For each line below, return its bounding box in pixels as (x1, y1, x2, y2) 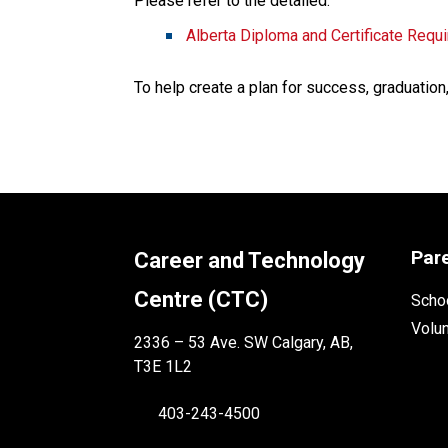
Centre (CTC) (134, 286, 269, 312)
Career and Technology (134, 247, 366, 273)
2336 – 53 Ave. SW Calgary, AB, (134, 332, 354, 352)
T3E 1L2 (134, 356, 193, 376)
